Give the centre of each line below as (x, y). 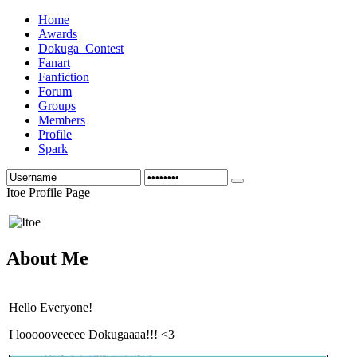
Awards (58, 34)
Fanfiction (64, 77)
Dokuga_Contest (81, 48)
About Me (47, 258)
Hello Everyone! (51, 307)
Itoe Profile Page (48, 192)
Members (62, 120)
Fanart (54, 63)
